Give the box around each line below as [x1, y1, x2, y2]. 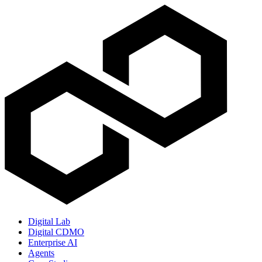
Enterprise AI [28, 237, 77, 248]
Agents [28, 248, 54, 258]
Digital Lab [28, 216, 70, 227]
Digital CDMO [28, 227, 84, 237]
